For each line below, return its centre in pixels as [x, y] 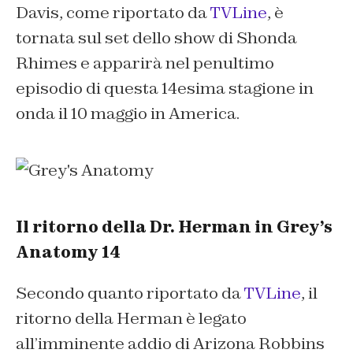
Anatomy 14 [68, 252]
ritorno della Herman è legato [131, 318]
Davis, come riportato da [113, 13]
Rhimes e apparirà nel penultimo [145, 63]
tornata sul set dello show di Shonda [156, 38]
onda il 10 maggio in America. [128, 113]
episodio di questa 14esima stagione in [165, 88]
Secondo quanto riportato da [130, 293]
